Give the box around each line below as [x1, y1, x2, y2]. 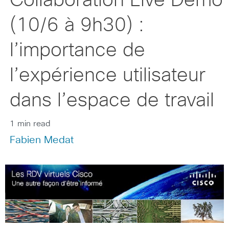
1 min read [9, 120, 51, 128]
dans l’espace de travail [9, 91, 214, 110]
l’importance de [9, 41, 145, 60]
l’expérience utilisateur [9, 66, 205, 85]
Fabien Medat [9, 135, 74, 145]
